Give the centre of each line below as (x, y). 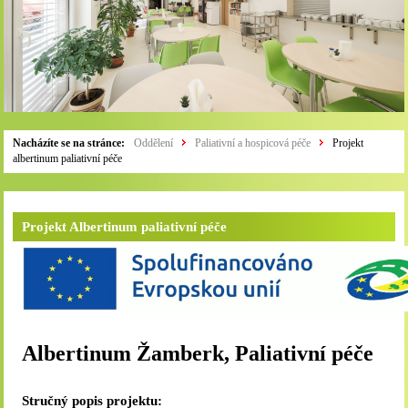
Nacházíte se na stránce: (69, 143)
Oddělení (154, 143)
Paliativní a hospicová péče (253, 143)
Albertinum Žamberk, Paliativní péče (198, 353)
